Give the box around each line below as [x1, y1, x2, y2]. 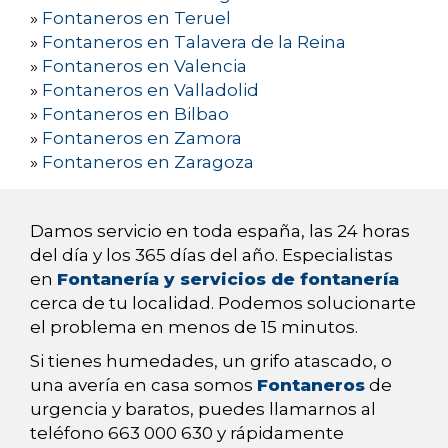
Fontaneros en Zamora [42, 128, 242, 149]
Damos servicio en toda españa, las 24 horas [30, 221, 410, 242]
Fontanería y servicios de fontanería [57, 269, 399, 290]
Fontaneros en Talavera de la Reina [42, 32, 346, 53]
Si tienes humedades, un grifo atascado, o [30, 351, 392, 372]
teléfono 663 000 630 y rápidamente [30, 423, 344, 444]
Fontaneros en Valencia [42, 56, 247, 77]
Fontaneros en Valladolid [42, 80, 259, 101]
